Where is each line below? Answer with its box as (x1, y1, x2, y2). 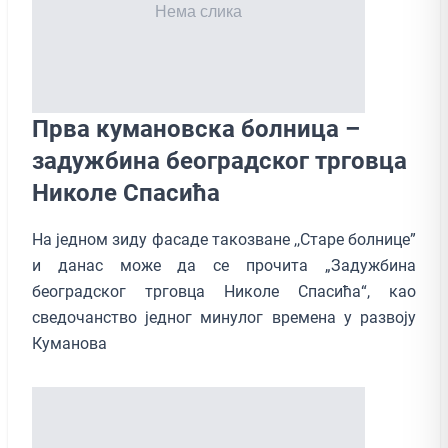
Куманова (32, 333, 111, 353)
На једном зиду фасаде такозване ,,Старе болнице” (32, 229, 416, 249)
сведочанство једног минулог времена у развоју (32, 307, 416, 327)
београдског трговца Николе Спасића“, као (32, 281, 416, 301)
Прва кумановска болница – (32, 114, 360, 143)
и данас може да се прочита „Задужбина (32, 255, 416, 275)
